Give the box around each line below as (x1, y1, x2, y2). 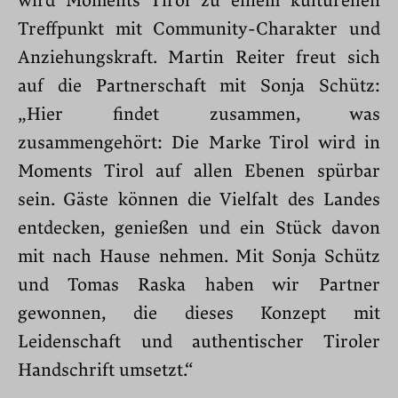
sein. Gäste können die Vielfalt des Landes (18, 188, 380, 211)
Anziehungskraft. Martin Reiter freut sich (18, 46, 380, 68)
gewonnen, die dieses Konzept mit (18, 302, 380, 324)
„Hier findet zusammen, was (18, 103, 380, 125)
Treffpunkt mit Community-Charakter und (18, 18, 380, 40)
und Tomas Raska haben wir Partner (18, 274, 380, 296)
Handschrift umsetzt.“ (18, 359, 194, 381)
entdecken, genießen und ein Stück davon (18, 217, 380, 239)
